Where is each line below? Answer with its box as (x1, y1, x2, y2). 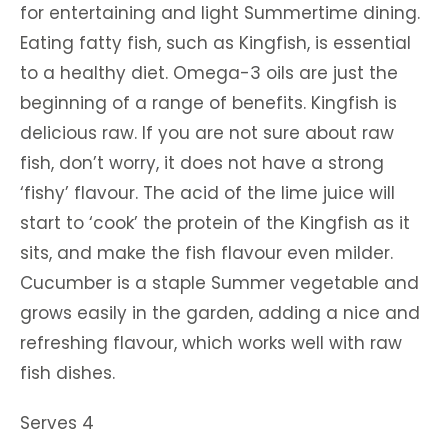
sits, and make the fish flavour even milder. (20, 241, 393, 265)
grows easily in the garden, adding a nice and (20, 301, 420, 325)
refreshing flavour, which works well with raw (20, 331, 402, 355)
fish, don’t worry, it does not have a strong (20, 151, 384, 175)
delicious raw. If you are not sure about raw (20, 121, 394, 145)
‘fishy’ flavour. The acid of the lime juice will (20, 181, 395, 205)
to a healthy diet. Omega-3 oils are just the (20, 61, 398, 85)
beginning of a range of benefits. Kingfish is (20, 91, 397, 115)
